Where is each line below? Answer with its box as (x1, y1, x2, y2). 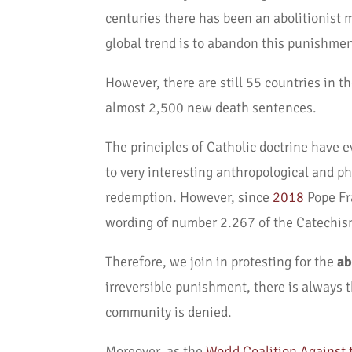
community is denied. (105, 303, 233, 321)
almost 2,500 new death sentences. (105, 99, 317, 117)
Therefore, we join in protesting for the (105, 253, 338, 271)
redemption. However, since (105, 189, 273, 207)
